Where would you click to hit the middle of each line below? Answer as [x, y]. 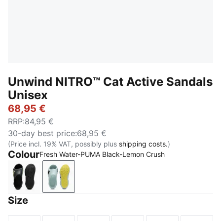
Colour [24, 154]
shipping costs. [143, 144]
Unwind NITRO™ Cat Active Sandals [110, 82]
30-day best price [41, 133]
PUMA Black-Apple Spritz [71, 182]
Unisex [28, 95]
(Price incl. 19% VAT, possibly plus [63, 144]
